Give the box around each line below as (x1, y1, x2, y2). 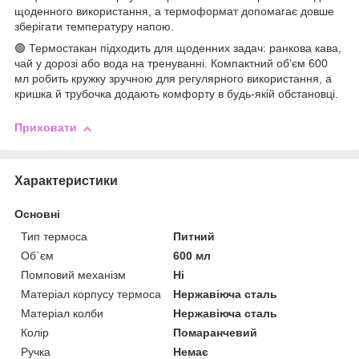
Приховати (14, 121, 77, 135)
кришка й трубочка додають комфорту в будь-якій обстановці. (14, 87, 338, 101)
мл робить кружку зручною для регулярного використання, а (14, 72, 332, 86)
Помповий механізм (21, 268, 126, 281)
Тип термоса (21, 229, 87, 243)
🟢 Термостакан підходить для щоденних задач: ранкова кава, (14, 42, 341, 55)
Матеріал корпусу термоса (21, 287, 161, 301)
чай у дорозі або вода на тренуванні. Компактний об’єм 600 (14, 57, 328, 71)
